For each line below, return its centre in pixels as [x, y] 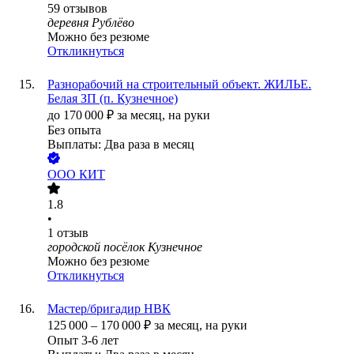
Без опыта [74, 130]
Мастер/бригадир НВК [109, 309]
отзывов [85, 9]
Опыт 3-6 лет [83, 341]
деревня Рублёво [91, 23]
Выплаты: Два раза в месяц [121, 145]
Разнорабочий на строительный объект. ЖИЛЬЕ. [179, 85]
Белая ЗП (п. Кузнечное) [113, 99]
